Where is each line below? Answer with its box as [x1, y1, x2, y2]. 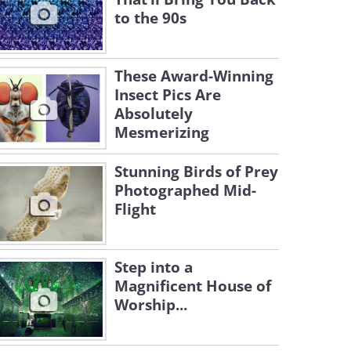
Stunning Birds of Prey [114, 161, 278, 182]
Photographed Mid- [114, 180, 256, 201]
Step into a [114, 257, 193, 277]
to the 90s [114, 8, 186, 28]
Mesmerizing [114, 122, 209, 143]
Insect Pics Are [114, 85, 221, 105]
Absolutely [114, 103, 193, 124]
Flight [114, 199, 156, 219]
